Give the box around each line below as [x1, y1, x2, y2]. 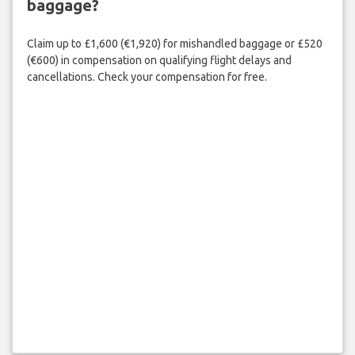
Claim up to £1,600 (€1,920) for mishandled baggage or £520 [26, 37, 323, 51]
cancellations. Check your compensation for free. [26, 71, 267, 84]
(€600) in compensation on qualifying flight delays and [26, 54, 292, 67]
